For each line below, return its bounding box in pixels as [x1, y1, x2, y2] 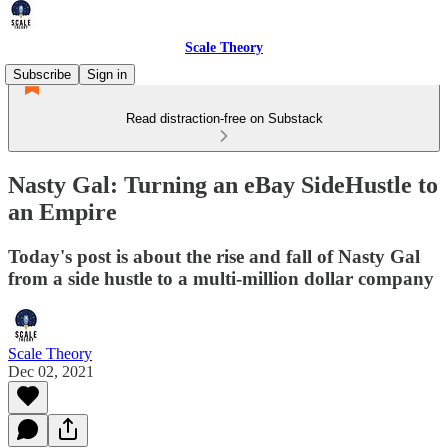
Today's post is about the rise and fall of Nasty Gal [8, 245, 420, 267]
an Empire [8, 198, 117, 225]
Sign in [87, 67, 127, 82]
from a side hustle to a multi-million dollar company [8, 267, 434, 289]
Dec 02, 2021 [8, 362, 94, 380]
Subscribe [13, 67, 71, 82]
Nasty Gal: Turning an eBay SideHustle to [8, 171, 438, 198]
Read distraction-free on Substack [125, 111, 323, 126]
